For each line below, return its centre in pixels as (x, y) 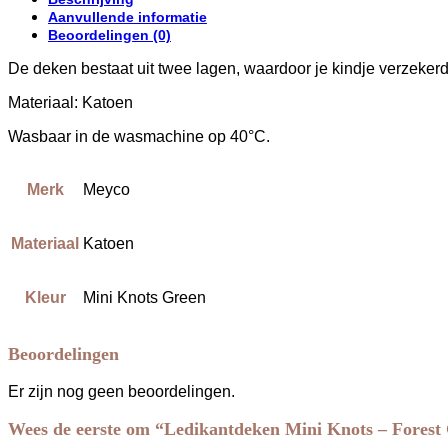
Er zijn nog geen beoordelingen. (121, 392)
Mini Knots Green (144, 298)
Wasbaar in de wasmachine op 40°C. (139, 137)
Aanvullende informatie (127, 17)
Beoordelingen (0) (109, 35)
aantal (53, 25)
